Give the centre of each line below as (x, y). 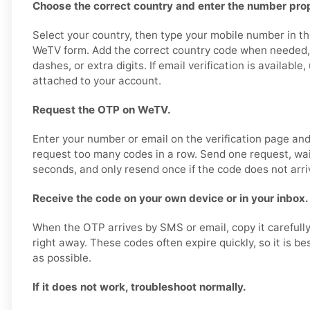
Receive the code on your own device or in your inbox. (171, 199)
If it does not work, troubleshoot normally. (139, 287)
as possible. (62, 258)
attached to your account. (97, 81)
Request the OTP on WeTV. (102, 110)
